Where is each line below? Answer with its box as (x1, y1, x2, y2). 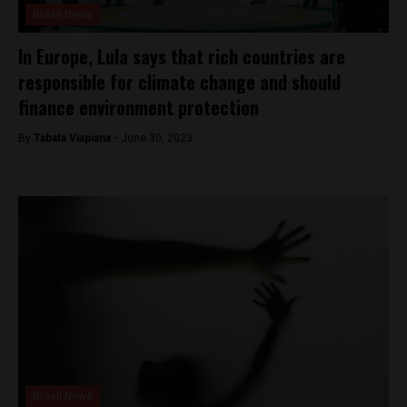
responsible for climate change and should (18, 68, 341, 95)
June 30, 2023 (121, 132, 193, 144)
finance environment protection (18, 94, 259, 121)
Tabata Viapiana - (34, 132, 121, 144)
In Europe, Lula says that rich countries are (18, 43, 345, 70)
